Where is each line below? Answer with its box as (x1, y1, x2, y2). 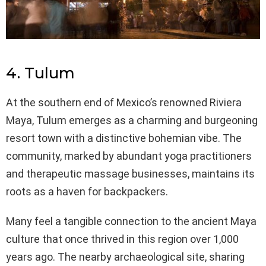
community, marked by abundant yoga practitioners (6, 149, 252, 162)
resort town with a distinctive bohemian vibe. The (6, 131, 242, 144)
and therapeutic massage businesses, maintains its (6, 167, 255, 180)
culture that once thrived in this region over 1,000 (6, 232, 239, 245)
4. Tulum (6, 63, 75, 83)
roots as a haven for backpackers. (6, 185, 170, 198)
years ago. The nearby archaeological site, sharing (6, 250, 245, 263)
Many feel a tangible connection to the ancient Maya (6, 214, 256, 227)
